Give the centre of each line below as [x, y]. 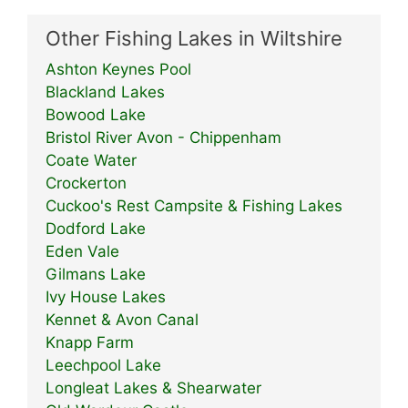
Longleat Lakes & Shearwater [153, 388]
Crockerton [86, 184]
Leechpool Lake [103, 366]
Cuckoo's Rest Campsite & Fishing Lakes [194, 206]
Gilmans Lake [96, 275]
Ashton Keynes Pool [118, 70]
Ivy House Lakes [106, 297]
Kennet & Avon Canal [122, 320]
